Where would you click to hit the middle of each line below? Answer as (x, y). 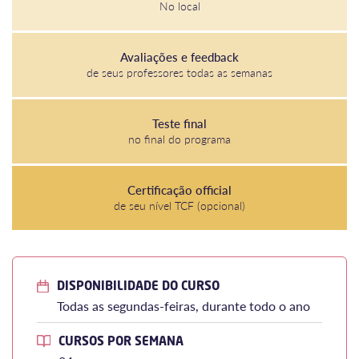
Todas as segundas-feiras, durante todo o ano (184, 305)
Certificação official (179, 190)
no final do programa (179, 139)
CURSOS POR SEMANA (121, 340)
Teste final (179, 123)
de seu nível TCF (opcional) (179, 206)
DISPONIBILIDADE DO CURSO (138, 285)
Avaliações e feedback (179, 57)
